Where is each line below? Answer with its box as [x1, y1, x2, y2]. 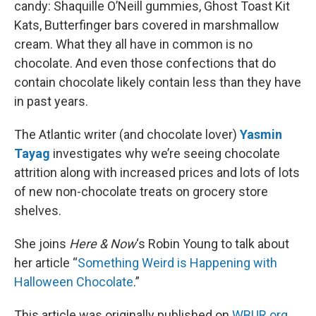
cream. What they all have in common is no [14, 36, 253, 51]
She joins [14, 236, 69, 251]
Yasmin [240, 126, 282, 142]
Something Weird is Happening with [78, 255, 277, 270]
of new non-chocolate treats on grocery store [14, 183, 268, 199]
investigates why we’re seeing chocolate [50, 145, 280, 161]
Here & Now [69, 236, 136, 251]
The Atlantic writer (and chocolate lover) [14, 126, 240, 142]
